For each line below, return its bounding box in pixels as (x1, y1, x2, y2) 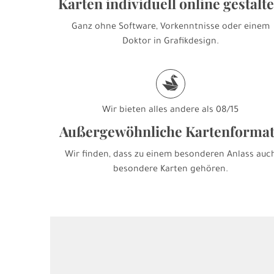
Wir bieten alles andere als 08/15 (102, 106, 239, 116)
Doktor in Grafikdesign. (122, 37, 219, 47)
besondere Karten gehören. (113, 165, 228, 175)
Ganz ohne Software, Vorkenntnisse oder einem (71, 23, 270, 32)
